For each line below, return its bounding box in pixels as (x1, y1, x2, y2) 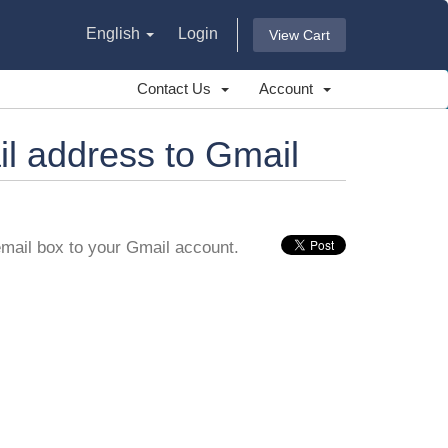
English (86, 25, 144, 43)
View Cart (269, 27, 330, 43)
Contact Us (137, 80, 219, 97)
